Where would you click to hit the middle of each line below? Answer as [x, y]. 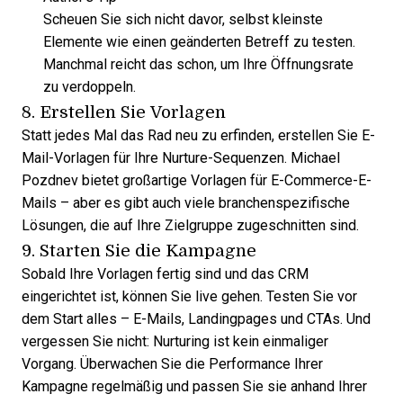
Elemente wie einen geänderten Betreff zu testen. [199, 42]
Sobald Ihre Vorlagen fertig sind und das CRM [165, 274]
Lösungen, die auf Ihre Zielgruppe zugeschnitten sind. [190, 226]
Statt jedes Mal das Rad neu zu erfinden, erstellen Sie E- [198, 136]
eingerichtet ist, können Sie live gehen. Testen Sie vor [189, 297]
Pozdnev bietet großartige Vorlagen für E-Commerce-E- [197, 181]
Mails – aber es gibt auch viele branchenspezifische [186, 203]
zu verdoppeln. [90, 87]
